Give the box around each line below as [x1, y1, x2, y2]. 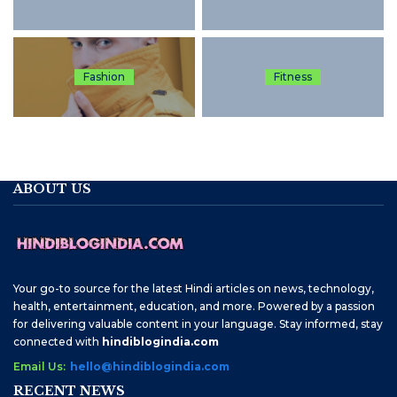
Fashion [83, 70, 125, 84]
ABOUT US [13, 181, 91, 198]
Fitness [274, 70, 312, 84]
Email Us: [13, 360, 66, 374]
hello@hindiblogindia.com [70, 360, 230, 374]
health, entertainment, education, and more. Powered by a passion [13, 300, 375, 314]
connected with [13, 335, 102, 349]
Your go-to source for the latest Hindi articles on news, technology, [13, 282, 374, 296]
